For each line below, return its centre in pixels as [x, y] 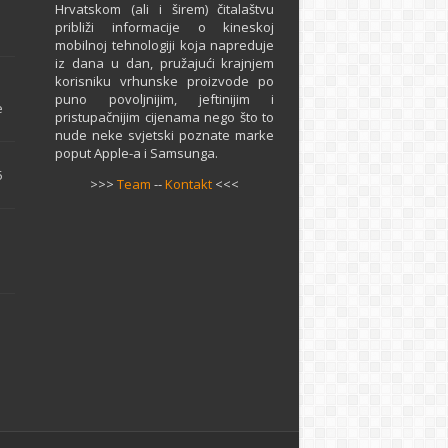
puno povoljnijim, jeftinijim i [165, 99]
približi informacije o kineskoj [165, 27]
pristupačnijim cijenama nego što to [165, 117]
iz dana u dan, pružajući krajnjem [165, 63]
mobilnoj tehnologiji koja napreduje [165, 45]
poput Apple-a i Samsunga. [137, 153]
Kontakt [189, 184]
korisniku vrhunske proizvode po [165, 81]
